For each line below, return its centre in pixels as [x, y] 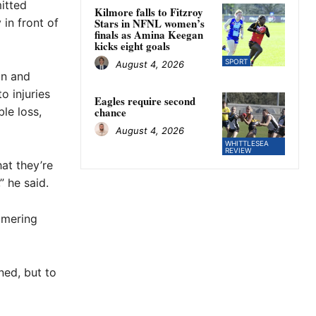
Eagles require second [145, 101]
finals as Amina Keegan [149, 35]
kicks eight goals [132, 46]
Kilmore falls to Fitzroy [149, 12]
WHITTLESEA [247, 144]
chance [110, 113]
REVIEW [238, 151]
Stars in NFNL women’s [150, 24]
